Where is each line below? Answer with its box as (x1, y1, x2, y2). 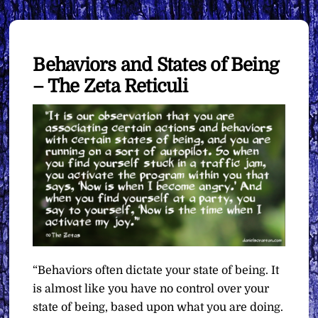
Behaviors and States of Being (33, 54, 279, 75)
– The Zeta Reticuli (33, 75, 187, 97)
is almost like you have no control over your (33, 282, 270, 295)
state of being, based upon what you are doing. (33, 300, 284, 314)
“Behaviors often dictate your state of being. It (33, 263, 280, 277)
